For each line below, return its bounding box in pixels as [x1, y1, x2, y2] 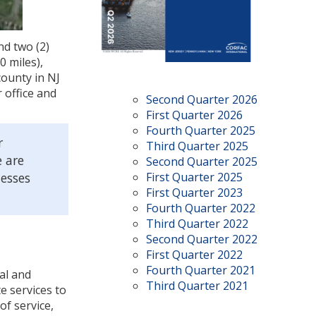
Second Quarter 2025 [146, 154, 257, 169]
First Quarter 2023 [146, 185, 243, 200]
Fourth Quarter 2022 [146, 200, 255, 216]
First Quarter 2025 [146, 169, 243, 185]
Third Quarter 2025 [146, 138, 248, 154]
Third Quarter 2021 [146, 278, 248, 293]
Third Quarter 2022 [146, 216, 248, 231]
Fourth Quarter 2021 [146, 262, 255, 278]
